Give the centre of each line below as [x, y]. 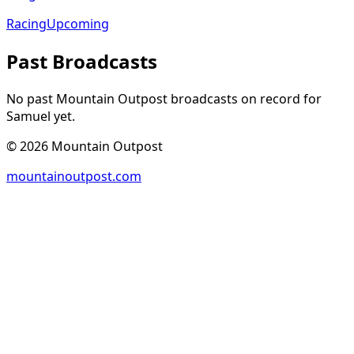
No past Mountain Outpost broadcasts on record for [164, 99]
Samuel [28, 117]
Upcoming [78, 24]
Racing [26, 24]
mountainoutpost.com [74, 177]
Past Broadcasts [82, 62]
